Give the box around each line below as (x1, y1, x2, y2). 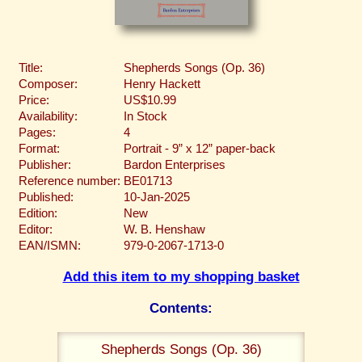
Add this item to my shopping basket (62, 268, 300, 285)
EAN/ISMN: (19, 238, 81, 252)
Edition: (19, 206, 57, 220)
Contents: (149, 299, 213, 316)
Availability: (19, 109, 78, 123)
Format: (19, 141, 60, 155)
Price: (19, 93, 49, 107)
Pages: (19, 125, 56, 139)
